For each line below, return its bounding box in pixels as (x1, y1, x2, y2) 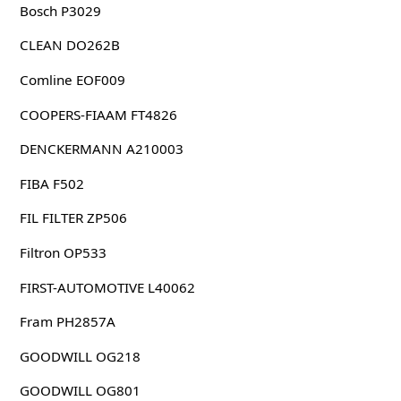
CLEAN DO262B (19, 36, 120, 55)
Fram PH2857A (19, 312, 115, 331)
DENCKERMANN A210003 (19, 140, 183, 158)
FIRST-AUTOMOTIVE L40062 (19, 277, 195, 296)
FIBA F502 (19, 174, 84, 192)
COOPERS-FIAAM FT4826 (19, 105, 177, 124)
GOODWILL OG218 (19, 346, 141, 365)
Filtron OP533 (19, 243, 107, 261)
